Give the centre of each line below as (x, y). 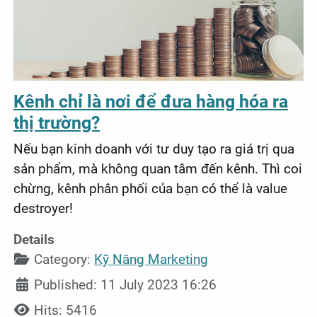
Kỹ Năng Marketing (151, 260)
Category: (63, 260)
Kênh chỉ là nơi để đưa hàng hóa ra (151, 102)
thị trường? (57, 123)
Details (34, 240)
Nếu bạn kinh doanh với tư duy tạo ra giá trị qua (154, 149)
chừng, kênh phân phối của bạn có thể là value (151, 189)
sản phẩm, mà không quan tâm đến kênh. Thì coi (158, 169)
